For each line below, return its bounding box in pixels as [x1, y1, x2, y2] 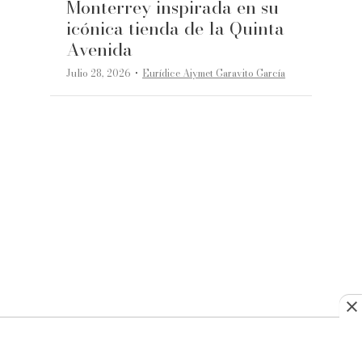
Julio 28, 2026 [66, 65, 132, 82]
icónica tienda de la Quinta [66, 15, 285, 43]
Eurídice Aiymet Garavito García [142, 65, 286, 82]
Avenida [66, 36, 133, 64]
